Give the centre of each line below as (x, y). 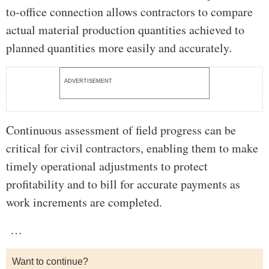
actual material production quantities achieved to (125, 30)
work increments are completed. (84, 202)
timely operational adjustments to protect (107, 166)
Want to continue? (50, 262)
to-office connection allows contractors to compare (129, 12)
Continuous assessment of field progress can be (121, 130)
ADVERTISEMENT (88, 81)
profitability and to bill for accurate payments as (123, 184)
